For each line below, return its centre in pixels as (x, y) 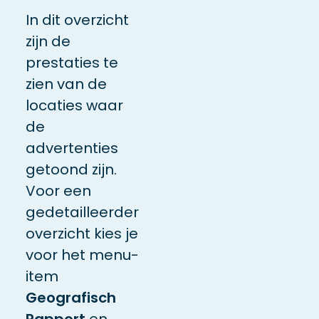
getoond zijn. (71, 169)
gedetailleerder (82, 212)
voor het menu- (82, 255)
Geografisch (70, 297)
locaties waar (74, 105)
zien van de (66, 84)
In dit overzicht (77, 20)
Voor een (58, 190)
